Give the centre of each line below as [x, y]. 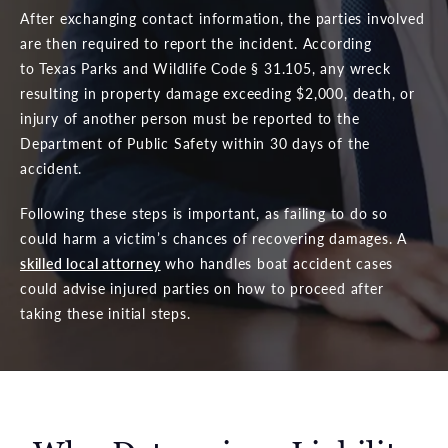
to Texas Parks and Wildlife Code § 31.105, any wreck [205, 67]
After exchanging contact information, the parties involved [222, 17]
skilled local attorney [90, 262]
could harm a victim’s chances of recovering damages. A [214, 237]
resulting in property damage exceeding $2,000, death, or [217, 92]
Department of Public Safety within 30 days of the [195, 142]
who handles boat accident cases [277, 262]
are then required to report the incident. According [196, 42]
